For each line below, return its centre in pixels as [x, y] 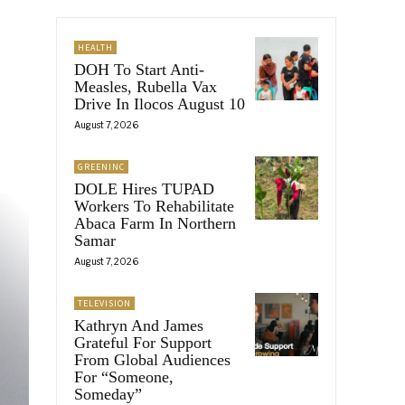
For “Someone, [124, 377]
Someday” [108, 394]
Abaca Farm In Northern [155, 223]
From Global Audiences [152, 359]
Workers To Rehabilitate [154, 206]
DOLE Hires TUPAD [144, 188]
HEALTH [95, 47]
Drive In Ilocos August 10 [160, 104]
